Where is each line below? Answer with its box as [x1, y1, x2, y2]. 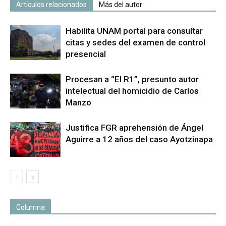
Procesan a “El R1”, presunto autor [66, 74, 199, 85]
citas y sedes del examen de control [66, 37, 205, 48]
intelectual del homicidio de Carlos [66, 86, 199, 96]
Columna [16, 203, 45, 212]
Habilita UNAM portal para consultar [66, 26, 203, 36]
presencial [66, 49, 106, 60]
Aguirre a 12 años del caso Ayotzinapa [66, 134, 213, 145]
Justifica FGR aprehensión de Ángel [66, 123, 203, 133]
